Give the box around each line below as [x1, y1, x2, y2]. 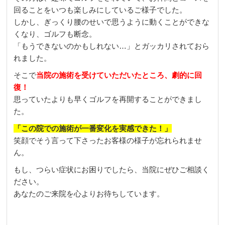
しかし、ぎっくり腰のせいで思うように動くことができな [14, 18, 210, 27]
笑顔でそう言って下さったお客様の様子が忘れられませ [14, 136, 202, 145]
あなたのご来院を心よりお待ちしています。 [14, 189, 165, 198]
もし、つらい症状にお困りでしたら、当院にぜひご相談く [14, 165, 210, 174]
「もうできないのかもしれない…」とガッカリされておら [14, 42, 210, 51]
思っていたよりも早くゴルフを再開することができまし [14, 95, 202, 104]
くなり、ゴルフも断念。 [14, 30, 97, 39]
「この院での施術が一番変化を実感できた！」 [14, 124, 172, 133]
